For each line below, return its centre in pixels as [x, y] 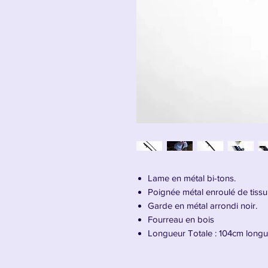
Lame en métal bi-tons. [192, 178]
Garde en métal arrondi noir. [202, 205]
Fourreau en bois [181, 219]
